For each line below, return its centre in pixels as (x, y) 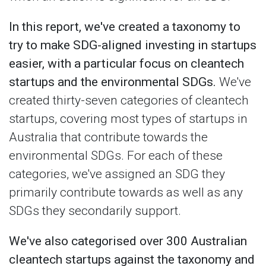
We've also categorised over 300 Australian (128, 241)
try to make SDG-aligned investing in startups (133, 45)
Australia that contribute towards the (108, 137)
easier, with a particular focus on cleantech (126, 64)
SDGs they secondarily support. (95, 211)
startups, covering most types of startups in (128, 119)
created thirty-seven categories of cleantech (129, 100)
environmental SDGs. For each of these (116, 156)
